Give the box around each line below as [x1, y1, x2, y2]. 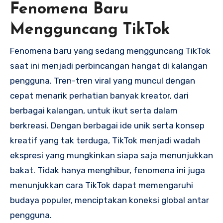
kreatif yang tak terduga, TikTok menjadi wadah [10, 135, 200, 146]
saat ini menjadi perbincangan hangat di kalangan [10, 61, 208, 71]
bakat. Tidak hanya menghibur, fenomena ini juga [10, 165, 205, 176]
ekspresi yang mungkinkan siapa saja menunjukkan [10, 150, 213, 161]
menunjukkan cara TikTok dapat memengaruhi [10, 180, 193, 191]
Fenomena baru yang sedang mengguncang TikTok [10, 46, 211, 56]
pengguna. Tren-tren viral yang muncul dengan [10, 76, 195, 86]
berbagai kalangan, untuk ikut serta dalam [10, 106, 178, 116]
